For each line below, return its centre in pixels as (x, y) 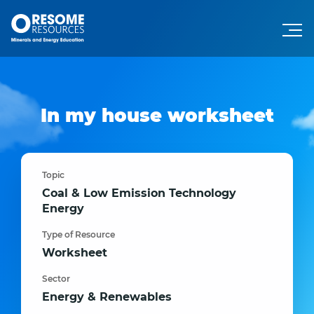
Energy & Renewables (107, 297)
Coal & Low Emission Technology (139, 193)
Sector (56, 279)
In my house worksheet (157, 116)
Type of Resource (78, 234)
